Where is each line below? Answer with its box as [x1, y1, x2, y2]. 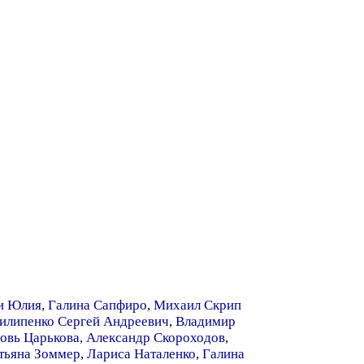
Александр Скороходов [86, 330, 225, 345]
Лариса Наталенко [87, 346, 196, 362]
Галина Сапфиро [48, 297, 147, 313]
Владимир [175, 314, 236, 329]
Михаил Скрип [154, 297, 241, 313]
